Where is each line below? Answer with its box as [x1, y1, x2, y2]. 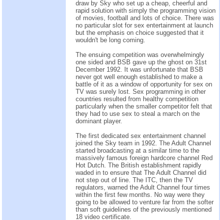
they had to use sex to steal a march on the [76, 110, 200, 117]
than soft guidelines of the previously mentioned [76, 205, 212, 213]
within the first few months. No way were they [76, 191, 205, 198]
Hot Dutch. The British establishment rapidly [76, 161, 201, 169]
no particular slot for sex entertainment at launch [76, 21, 213, 29]
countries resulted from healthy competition [76, 95, 198, 103]
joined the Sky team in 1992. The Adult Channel [76, 139, 211, 147]
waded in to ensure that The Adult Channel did [76, 168, 206, 176]
